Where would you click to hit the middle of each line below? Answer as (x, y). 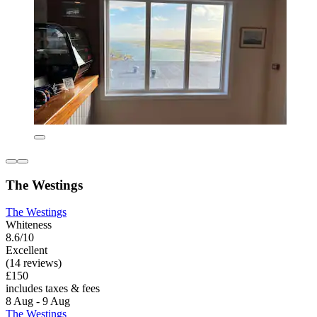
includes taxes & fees (53, 289)
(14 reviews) (34, 263)
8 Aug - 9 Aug (38, 301)
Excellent (27, 250)
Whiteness (29, 225)
